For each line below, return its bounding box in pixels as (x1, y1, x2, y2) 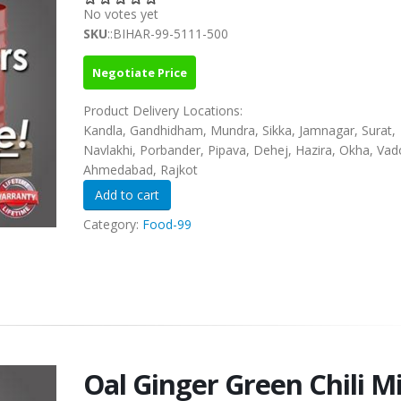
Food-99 (141, 216, 192, 234)
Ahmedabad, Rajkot (82, 161, 198, 179)
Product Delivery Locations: (82, 102, 246, 120)
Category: (82, 216, 142, 234)
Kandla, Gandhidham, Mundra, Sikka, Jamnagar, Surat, (82, 122, 396, 140)
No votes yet (82, 5, 158, 23)
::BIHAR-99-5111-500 (107, 25, 228, 43)
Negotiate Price (91, 64, 187, 81)
